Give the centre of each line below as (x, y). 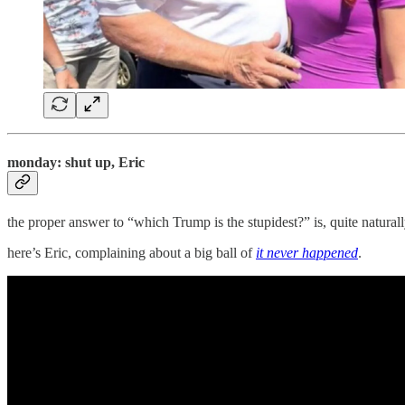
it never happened (307, 252)
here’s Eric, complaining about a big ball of (132, 252)
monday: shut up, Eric (76, 162)
